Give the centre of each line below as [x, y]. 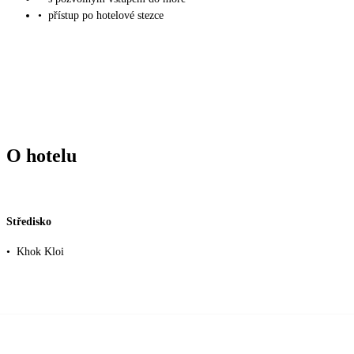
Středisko [29, 222]
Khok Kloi [40, 252]
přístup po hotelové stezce [106, 16]
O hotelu [41, 155]
